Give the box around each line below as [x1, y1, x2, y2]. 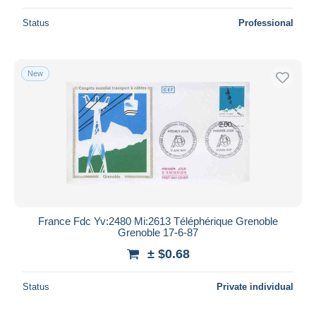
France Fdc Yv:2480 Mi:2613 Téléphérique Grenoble [38, 214, 278, 227]
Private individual [217, 281, 293, 292]
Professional [238, 17, 293, 28]
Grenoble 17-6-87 [118, 226, 198, 238]
